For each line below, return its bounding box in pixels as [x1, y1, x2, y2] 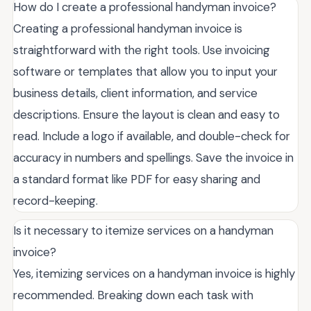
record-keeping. [13, 193, 98, 209]
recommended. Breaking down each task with [13, 287, 253, 303]
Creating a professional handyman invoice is [13, 21, 242, 37]
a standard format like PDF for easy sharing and [13, 171, 260, 187]
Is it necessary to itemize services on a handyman [13, 223, 274, 239]
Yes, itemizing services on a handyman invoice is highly [13, 266, 295, 282]
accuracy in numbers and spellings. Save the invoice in [13, 150, 294, 166]
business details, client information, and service [13, 85, 258, 101]
